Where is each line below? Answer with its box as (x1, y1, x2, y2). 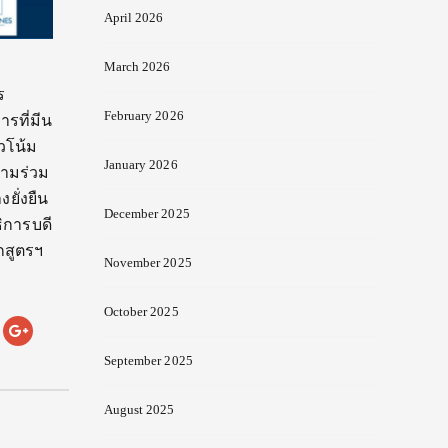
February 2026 (103, 108, 184, 124)
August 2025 (103, 402, 175, 418)
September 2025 (103, 353, 193, 369)
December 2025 (103, 206, 190, 222)
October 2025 (103, 304, 179, 320)
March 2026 (103, 59, 171, 75)
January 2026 (103, 157, 178, 173)
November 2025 (103, 255, 192, 271)
